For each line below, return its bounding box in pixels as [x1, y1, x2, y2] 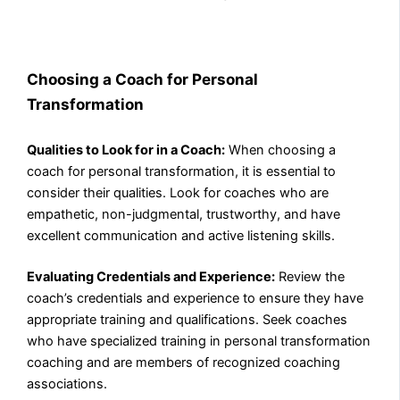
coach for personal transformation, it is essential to [27, 163, 337, 180]
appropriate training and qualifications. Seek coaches [27, 312, 348, 329]
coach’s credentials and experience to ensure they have [27, 290, 364, 307]
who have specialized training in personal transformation [27, 333, 371, 350]
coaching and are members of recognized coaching [27, 354, 341, 371]
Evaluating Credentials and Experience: [27, 269, 276, 286]
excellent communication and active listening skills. [27, 228, 336, 245]
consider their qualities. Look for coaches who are [27, 185, 329, 202]
